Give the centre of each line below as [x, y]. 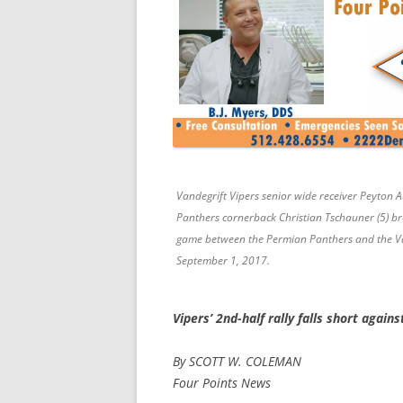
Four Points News [222, 383]
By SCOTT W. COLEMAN [237, 362]
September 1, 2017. [223, 261]
